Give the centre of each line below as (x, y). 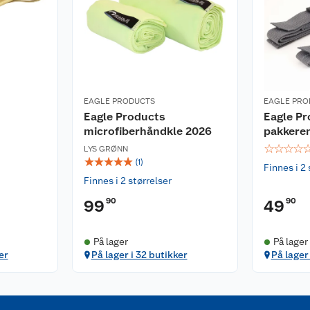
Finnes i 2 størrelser (128, 181)
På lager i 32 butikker (139, 255)
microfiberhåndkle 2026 (148, 131)
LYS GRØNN (106, 149)
